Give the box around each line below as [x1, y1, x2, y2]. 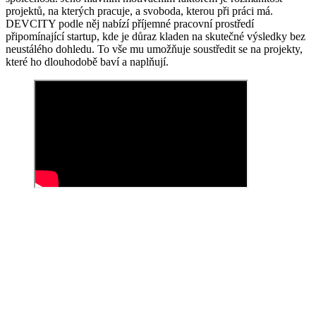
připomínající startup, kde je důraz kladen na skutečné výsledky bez [6, 30, 305, 42]
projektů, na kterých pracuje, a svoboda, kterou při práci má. [6, 4, 273, 17]
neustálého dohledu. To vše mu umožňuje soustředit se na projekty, [6, 42, 303, 55]
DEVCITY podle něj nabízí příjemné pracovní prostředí [6, 17, 254, 30]
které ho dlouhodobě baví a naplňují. [6, 55, 169, 68]
